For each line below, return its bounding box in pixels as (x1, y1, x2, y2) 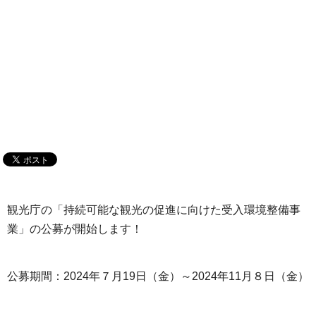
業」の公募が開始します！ (7, 223, 142, 236)
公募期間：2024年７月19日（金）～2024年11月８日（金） (7, 270, 309, 283)
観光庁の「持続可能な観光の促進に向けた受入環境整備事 (7, 204, 300, 217)
